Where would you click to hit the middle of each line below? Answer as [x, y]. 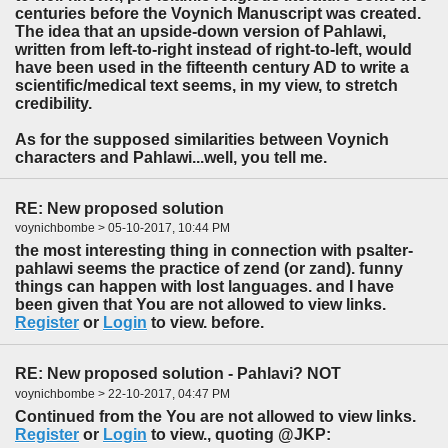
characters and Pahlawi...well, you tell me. [171, 157]
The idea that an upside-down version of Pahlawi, [200, 31]
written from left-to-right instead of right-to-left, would [213, 49]
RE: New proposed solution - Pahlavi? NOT [178, 374]
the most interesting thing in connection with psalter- [214, 251]
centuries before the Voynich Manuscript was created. [220, 13]
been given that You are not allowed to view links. [200, 305]
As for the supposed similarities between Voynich [202, 139]
